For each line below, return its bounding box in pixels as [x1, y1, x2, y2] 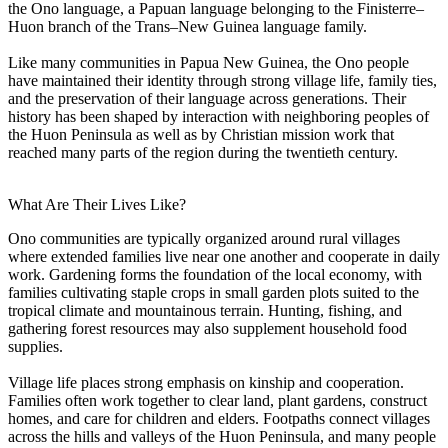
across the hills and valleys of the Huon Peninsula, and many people [8, 427, 436, 445]
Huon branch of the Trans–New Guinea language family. [8, 17, 367, 35]
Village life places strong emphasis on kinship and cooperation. [8, 373, 404, 391]
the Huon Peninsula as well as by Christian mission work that [8, 125, 394, 143]
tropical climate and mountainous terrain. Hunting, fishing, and [8, 301, 402, 319]
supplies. [8, 337, 63, 355]
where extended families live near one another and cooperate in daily [8, 247, 440, 265]
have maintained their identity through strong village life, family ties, [8, 71, 437, 89]
